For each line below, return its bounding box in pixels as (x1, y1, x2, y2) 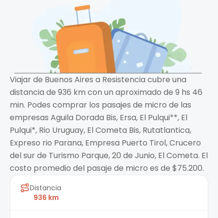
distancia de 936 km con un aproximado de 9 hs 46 (10, 87, 202, 98)
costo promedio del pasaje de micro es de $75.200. (10, 163, 204, 174)
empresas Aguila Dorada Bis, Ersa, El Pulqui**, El (10, 112, 187, 124)
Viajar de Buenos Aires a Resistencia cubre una (10, 74, 186, 86)
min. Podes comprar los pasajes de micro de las (10, 99, 191, 111)
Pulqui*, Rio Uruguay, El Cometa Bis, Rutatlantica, (10, 125, 191, 136)
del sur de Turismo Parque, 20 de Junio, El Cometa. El (10, 150, 208, 162)
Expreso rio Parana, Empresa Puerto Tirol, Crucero (10, 137, 201, 149)
